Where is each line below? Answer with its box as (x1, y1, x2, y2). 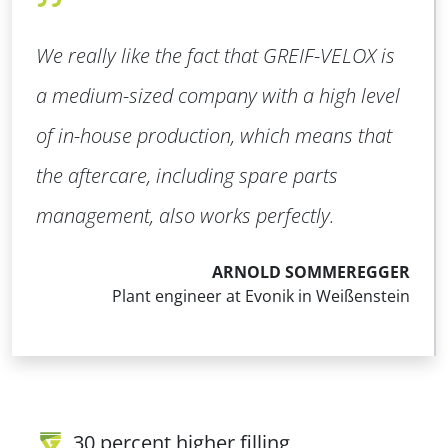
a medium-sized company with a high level (36, 82, 400, 110)
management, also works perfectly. (36, 202, 335, 230)
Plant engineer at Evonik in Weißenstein (112, 285, 410, 308)
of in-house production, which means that (36, 122, 392, 150)
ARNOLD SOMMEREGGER (212, 261, 410, 284)
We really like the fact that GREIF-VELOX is (36, 42, 395, 70)
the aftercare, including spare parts (36, 162, 338, 190)
